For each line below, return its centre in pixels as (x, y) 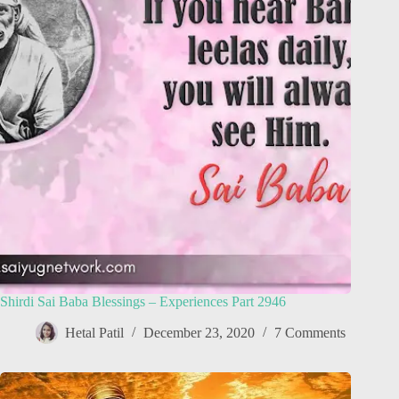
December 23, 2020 (199, 333)
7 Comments (310, 333)
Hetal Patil (94, 333)
